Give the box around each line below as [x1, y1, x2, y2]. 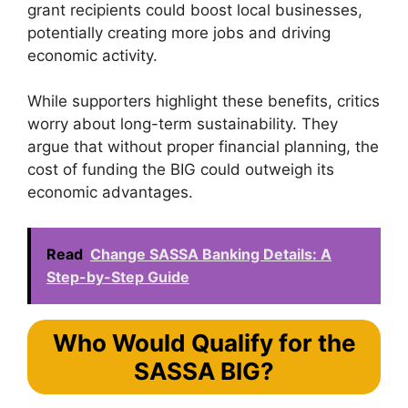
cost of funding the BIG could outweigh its [27, 160, 334, 178]
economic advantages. [27, 183, 193, 201]
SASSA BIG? [134, 356, 274, 385]
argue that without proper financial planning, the [27, 138, 379, 156]
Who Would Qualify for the [52, 328, 356, 357]
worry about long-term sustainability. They [27, 115, 338, 133]
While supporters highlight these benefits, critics [27, 92, 380, 110]
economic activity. [27, 46, 158, 65]
